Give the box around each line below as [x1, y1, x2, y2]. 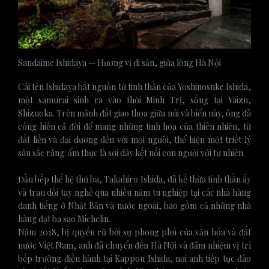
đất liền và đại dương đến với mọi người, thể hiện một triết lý [18, 133, 251, 145]
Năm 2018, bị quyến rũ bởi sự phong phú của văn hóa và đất [18, 226, 251, 238]
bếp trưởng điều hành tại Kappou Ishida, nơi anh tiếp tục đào [18, 252, 251, 264]
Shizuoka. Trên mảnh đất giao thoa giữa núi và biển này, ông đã [18, 107, 251, 119]
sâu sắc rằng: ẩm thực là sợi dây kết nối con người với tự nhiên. [18, 147, 245, 159]
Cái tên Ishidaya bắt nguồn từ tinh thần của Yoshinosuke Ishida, [18, 80, 251, 92]
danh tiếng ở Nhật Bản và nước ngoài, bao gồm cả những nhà [18, 199, 251, 211]
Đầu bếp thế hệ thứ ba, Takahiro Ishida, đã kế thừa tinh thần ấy [18, 173, 251, 185]
